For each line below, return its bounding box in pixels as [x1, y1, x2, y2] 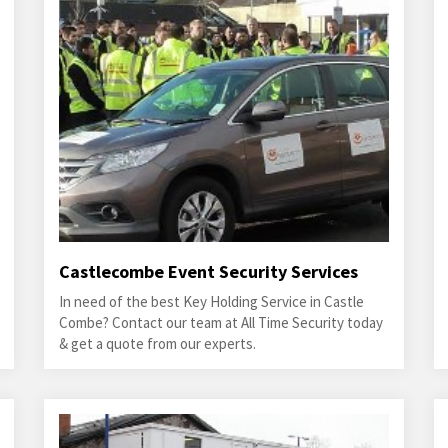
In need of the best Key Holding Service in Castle [58, 292, 364, 311]
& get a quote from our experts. [58, 334, 256, 353]
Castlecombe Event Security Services [58, 260, 358, 283]
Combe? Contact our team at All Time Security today [58, 313, 383, 332]
